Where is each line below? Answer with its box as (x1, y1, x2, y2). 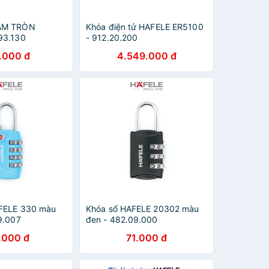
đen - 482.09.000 (86, 214, 158, 225)
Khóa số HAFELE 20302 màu (86, 204, 199, 214)
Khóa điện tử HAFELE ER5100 (86, 22, 204, 32)
